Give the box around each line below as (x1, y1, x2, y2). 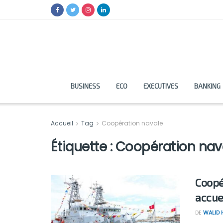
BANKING (194, 82, 221, 90)
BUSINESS (70, 82, 100, 90)
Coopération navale (102, 119, 163, 127)
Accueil (51, 119, 75, 127)
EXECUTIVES (143, 82, 178, 90)
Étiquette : (51, 138, 115, 156)
